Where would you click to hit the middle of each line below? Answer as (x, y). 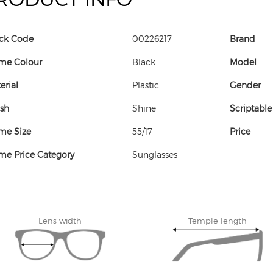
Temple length (218, 220)
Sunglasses (154, 154)
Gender (246, 85)
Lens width (60, 220)
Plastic (145, 85)
